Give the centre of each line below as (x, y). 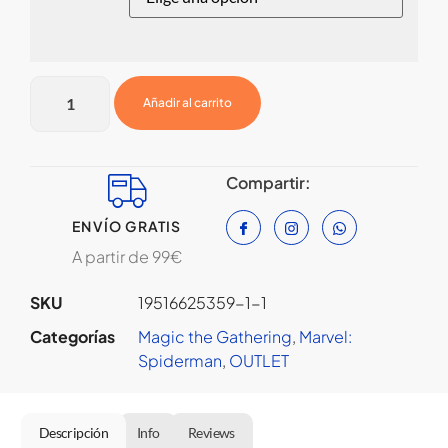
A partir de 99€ (127, 257)
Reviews (211, 432)
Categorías (72, 337)
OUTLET (259, 361)
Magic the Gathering (215, 337)
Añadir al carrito (187, 103)
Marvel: (325, 337)
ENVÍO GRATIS (127, 226)
